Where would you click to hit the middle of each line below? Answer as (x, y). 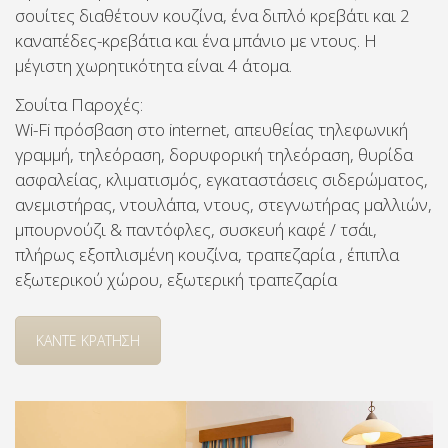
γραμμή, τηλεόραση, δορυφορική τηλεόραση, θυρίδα (214, 154)
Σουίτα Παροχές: (79, 104)
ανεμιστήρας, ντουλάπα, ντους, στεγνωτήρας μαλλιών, (223, 204)
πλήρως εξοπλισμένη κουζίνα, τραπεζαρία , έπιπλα (207, 254)
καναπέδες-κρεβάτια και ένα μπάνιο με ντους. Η (196, 40)
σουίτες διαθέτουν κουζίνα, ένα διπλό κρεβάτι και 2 (212, 15)
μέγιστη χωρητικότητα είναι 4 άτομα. (153, 65)
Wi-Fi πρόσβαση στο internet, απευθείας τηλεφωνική (211, 129)
